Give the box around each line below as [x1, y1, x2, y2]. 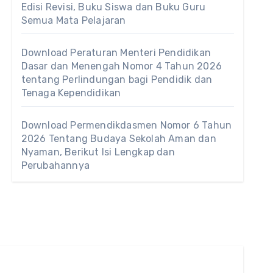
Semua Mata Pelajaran [21, 15, 126, 26]
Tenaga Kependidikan [21, 87, 121, 99]
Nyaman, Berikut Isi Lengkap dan [21, 146, 175, 158]
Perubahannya [21, 160, 90, 171]
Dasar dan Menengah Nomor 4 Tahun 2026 [21, 60, 222, 72]
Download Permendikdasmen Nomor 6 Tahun [21, 119, 232, 131]
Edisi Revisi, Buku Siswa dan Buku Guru [21, 1, 206, 13]
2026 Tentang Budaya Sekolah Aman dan [21, 133, 216, 144]
